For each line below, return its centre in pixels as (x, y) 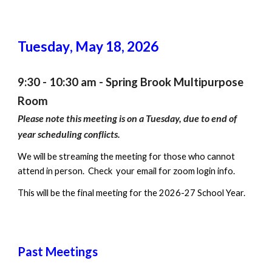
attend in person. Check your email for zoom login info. (127, 171)
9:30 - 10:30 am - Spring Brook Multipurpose (131, 82)
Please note (42, 118)
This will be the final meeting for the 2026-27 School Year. (133, 193)
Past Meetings (58, 251)
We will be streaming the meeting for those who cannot (127, 156)
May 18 (99, 46)
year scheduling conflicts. (69, 134)
